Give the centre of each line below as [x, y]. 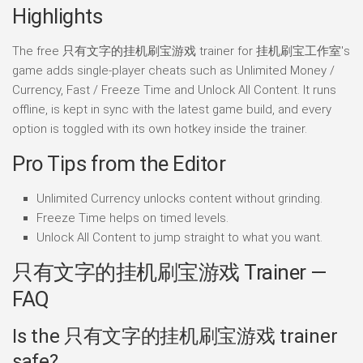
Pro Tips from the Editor [119, 164]
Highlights [57, 17]
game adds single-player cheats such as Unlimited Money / [173, 71]
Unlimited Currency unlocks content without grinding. [179, 199]
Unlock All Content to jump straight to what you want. [179, 238]
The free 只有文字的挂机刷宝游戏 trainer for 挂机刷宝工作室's [181, 51]
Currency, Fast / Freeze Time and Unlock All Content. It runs [174, 90]
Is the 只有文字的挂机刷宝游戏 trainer [175, 337]
